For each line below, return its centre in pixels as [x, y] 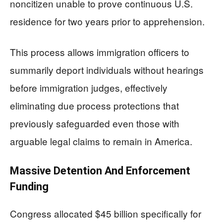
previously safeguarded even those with [95, 123]
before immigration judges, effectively [89, 87]
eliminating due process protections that [94, 105]
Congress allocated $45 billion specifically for [106, 213]
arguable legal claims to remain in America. [101, 141]
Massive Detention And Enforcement [100, 170]
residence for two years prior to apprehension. [107, 21]
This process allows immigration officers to [100, 52]
